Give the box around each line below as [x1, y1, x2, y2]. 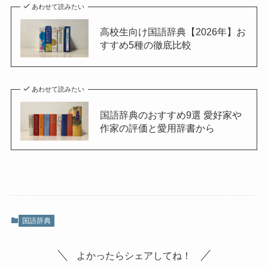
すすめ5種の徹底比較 [99, 39, 191, 50]
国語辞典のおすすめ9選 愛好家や [99, 109, 242, 120]
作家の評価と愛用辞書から [99, 122, 215, 133]
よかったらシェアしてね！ [77, 250, 191, 261]
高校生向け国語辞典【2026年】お [99, 26, 246, 37]
